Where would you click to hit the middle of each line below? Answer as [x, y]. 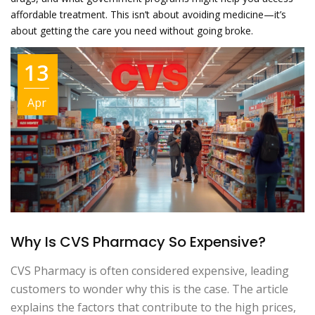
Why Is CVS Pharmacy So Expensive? [138, 242]
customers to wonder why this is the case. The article [149, 289]
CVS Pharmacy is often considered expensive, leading [150, 270]
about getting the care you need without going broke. [132, 31]
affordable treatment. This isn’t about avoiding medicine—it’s [148, 14]
